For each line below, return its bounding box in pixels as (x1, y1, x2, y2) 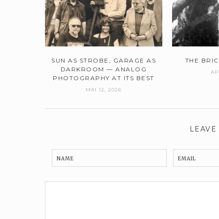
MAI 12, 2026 (86, 86, 122, 93)
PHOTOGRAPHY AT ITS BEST (53, 74, 154, 82)
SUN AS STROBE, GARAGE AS (51, 56, 156, 64)
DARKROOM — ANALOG (60, 65, 147, 73)
